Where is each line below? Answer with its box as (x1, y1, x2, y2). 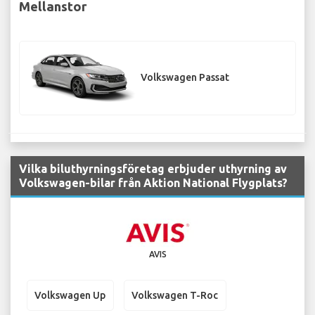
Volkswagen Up (34, 289, 105, 301)
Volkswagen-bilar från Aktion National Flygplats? (19, 176, 288, 190)
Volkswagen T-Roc (131, 289, 218, 301)
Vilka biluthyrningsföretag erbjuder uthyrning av (19, 162, 287, 176)
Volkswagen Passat (141, 72, 229, 84)
